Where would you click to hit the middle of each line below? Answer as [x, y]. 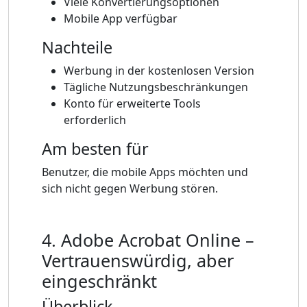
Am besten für [95, 149]
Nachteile [77, 48]
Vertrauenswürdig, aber [138, 261]
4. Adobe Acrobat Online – [148, 240]
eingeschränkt [99, 281]
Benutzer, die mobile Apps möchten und [145, 172]
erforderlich [95, 120]
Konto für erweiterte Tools [132, 104]
